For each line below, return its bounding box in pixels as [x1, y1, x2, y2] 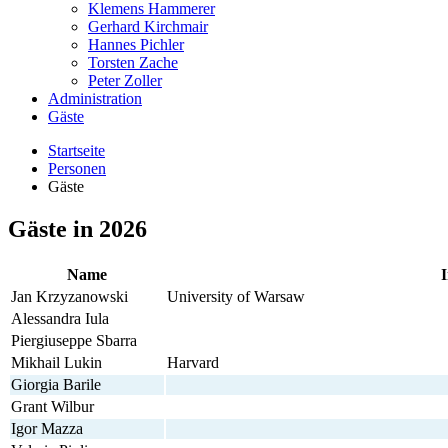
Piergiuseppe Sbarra [11, 331, 137, 349]
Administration [48, 90, 142, 108]
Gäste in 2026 [8, 216, 147, 243]
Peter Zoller [88, 72, 162, 90]
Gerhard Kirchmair [88, 18, 208, 36]
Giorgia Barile [11, 375, 101, 393]
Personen [48, 160, 106, 178]
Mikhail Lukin [11, 353, 102, 371]
